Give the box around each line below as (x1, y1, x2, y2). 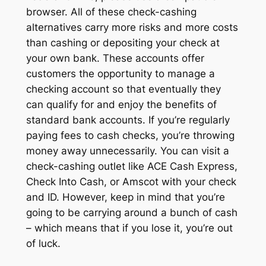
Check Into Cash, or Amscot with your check (26, 175, 236, 188)
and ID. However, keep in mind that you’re (26, 191, 225, 203)
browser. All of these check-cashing (26, 5, 197, 18)
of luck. (26, 237, 61, 249)
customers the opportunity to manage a (26, 67, 215, 80)
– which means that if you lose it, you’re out (26, 221, 233, 234)
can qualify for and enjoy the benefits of (26, 98, 217, 110)
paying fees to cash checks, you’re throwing (26, 129, 235, 141)
